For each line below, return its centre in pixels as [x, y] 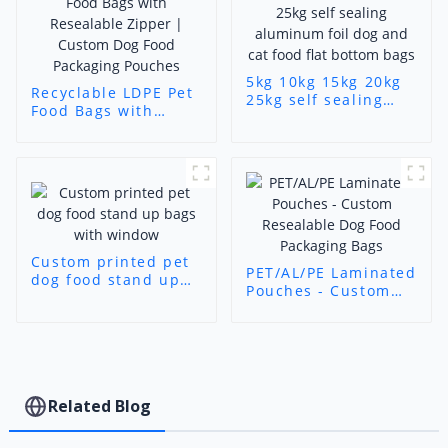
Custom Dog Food [101, 146]
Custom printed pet [110, 262]
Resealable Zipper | [112, 128]
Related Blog [100, 406]
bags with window [103, 298]
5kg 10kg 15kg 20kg [323, 82]
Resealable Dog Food [330, 308]
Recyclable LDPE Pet [112, 92]
